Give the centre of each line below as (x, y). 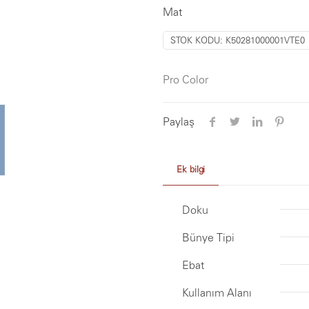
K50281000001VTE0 (265, 40)
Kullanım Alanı (217, 292)
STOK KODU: (198, 40)
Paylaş (179, 121)
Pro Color (186, 79)
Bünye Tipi (208, 237)
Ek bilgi (191, 169)
